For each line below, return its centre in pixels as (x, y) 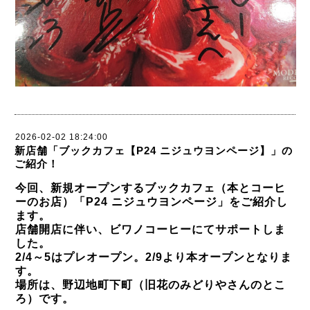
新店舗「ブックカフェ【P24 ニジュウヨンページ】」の (154, 151)
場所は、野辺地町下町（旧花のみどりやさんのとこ (151, 285)
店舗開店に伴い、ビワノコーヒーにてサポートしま (151, 229)
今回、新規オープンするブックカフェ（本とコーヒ (151, 188)
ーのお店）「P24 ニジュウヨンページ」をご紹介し (152, 202)
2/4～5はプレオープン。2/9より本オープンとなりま (154, 257)
